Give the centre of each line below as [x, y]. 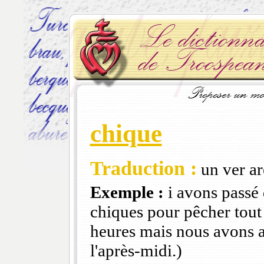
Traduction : [143, 169]
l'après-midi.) [136, 251]
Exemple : [127, 192]
